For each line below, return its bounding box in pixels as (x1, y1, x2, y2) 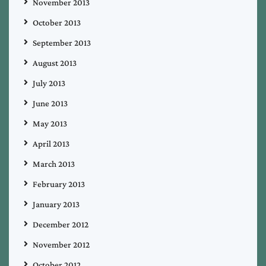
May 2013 (33, 118, 67, 128)
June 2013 (33, 98, 68, 108)
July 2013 (33, 78, 65, 88)
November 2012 (33, 239, 90, 249)
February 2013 (33, 179, 85, 189)
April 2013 (33, 138, 69, 148)
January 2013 (33, 199, 80, 209)
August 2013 (33, 58, 77, 68)
